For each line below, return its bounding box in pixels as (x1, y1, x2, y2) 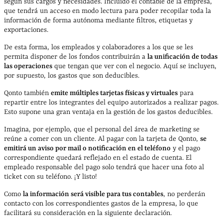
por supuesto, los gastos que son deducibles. (4, 71, 139, 80)
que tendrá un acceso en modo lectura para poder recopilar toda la (4, 6, 211, 15)
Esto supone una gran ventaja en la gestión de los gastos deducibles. (4, 108, 213, 116)
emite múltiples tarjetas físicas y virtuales (51, 89, 178, 97)
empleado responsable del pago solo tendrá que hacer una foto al (4, 163, 204, 171)
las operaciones (4, 62, 52, 70)
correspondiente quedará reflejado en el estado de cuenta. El (4, 153, 192, 162)
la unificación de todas (147, 52, 218, 61)
